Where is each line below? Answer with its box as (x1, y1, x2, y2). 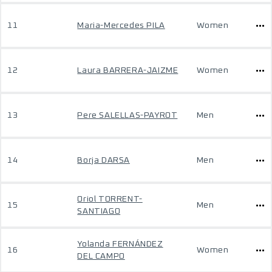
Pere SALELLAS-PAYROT (77, 111, 178, 120)
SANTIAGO (77, 207, 121, 216)
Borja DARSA (77, 156, 130, 165)
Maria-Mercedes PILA (77, 21, 165, 30)
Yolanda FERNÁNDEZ (77, 240, 163, 248)
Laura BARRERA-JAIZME (77, 66, 178, 75)
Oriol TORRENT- (77, 195, 143, 203)
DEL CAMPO (77, 252, 125, 260)
